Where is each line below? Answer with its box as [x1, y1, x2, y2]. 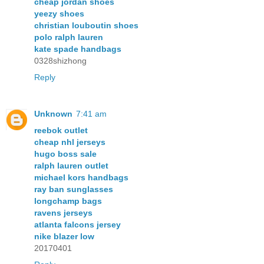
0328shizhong [34, 55, 87, 65]
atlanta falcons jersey [34, 219, 121, 229]
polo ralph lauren [34, 32, 103, 42]
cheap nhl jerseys [34, 137, 105, 147]
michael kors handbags [34, 172, 128, 182]
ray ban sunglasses [34, 184, 113, 194]
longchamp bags [34, 196, 102, 206]
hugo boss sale [34, 148, 97, 159]
